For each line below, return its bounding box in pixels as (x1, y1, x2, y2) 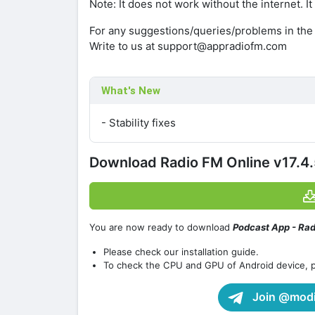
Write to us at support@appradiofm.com (89, 39, 287, 53)
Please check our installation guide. (103, 246, 259, 258)
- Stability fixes (101, 115, 176, 129)
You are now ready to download (89, 221, 233, 233)
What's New (101, 84, 160, 97)
